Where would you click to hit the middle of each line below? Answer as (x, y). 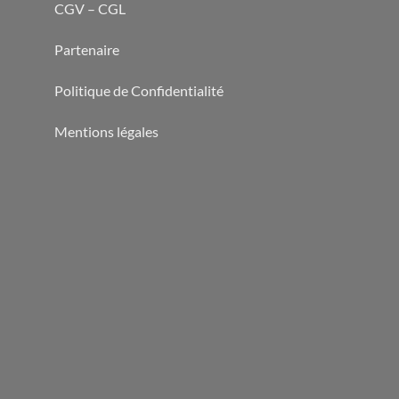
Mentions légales (106, 131)
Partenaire (88, 50)
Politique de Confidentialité (139, 90)
